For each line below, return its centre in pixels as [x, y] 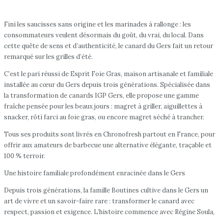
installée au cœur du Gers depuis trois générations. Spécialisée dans [107, 84]
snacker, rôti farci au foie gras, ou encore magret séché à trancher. [104, 117]
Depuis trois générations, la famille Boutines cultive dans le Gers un [106, 190]
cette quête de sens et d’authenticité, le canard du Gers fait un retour [109, 46]
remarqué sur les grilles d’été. [48, 56]
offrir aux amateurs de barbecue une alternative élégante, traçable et [108, 145]
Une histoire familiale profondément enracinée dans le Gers [95, 173]
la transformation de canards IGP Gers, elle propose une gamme [101, 95]
